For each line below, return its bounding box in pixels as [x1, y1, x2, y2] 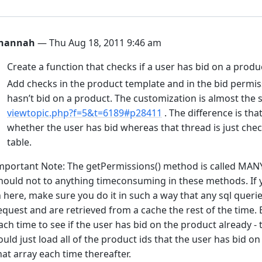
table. [7, 136, 32, 149]
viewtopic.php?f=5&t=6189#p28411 [7, 106, 162, 119]
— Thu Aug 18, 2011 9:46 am [35, 36, 161, 49]
